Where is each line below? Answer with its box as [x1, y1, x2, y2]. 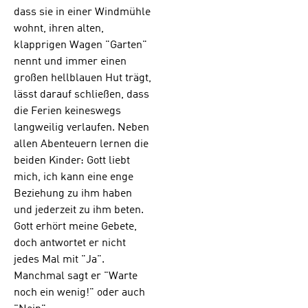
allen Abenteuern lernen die [14, 138, 148, 150]
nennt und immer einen [14, 56, 126, 67]
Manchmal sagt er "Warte [14, 270, 137, 282]
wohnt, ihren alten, [14, 23, 104, 34]
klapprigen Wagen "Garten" [14, 39, 147, 51]
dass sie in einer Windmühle [14, 6, 151, 18]
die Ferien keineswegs [14, 105, 121, 117]
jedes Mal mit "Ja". [14, 254, 104, 265]
